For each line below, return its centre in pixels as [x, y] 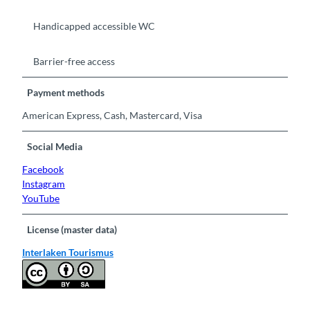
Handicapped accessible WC [94, 26]
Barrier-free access [74, 61]
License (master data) [72, 229]
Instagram [44, 183]
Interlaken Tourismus [68, 252]
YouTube [41, 198]
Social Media [55, 146]
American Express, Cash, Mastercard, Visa [112, 115]
